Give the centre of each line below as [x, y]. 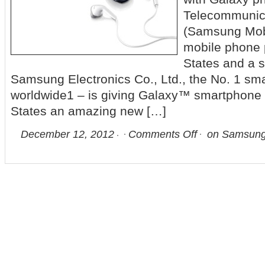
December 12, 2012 [67, 134]
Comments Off [163, 134]
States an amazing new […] [88, 111]
